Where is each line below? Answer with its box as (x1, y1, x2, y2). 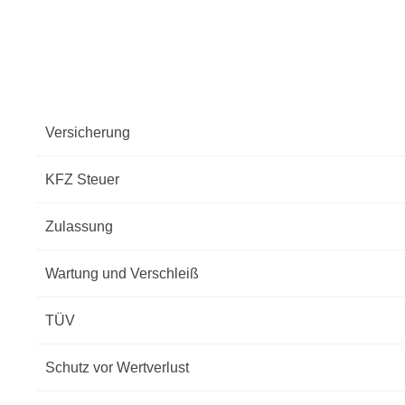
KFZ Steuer (45, 172, 119, 187)
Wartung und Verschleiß (45, 266, 199, 281)
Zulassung (45, 219, 113, 234)
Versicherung (45, 125, 130, 140)
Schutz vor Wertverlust (45, 360, 189, 375)
